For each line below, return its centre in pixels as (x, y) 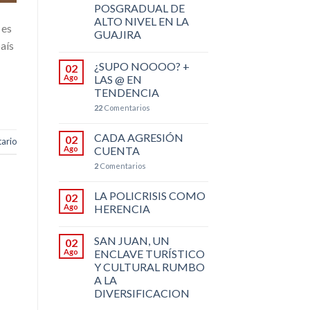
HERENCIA (122, 208)
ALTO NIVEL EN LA (141, 21)
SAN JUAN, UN (131, 240)
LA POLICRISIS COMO (149, 195)
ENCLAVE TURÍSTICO (149, 253)
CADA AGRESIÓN (138, 137)
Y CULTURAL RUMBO (149, 266)
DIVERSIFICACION (142, 293)
